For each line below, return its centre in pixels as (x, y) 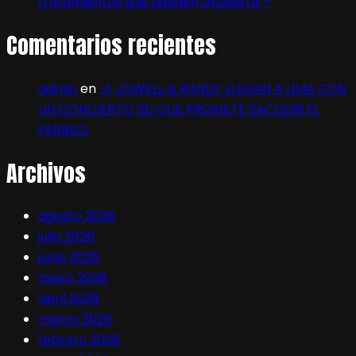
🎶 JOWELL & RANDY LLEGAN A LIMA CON (223, 88)
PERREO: (64, 130)
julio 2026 (66, 237)
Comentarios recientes (111, 46)
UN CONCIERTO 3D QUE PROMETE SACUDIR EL (179, 109)
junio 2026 (69, 257)
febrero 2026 (79, 340)
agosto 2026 (77, 216)
